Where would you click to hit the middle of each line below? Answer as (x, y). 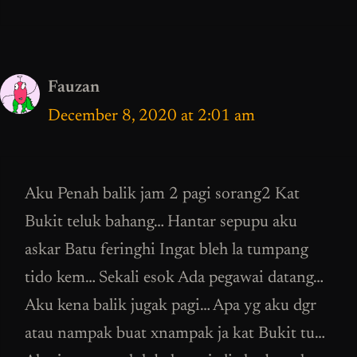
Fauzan (74, 88)
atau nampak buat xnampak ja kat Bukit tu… (175, 335)
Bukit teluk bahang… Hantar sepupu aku (161, 223)
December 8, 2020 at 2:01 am (151, 116)
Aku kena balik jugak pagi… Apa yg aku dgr (171, 307)
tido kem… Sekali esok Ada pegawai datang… (174, 279)
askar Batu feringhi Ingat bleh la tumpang (167, 251)
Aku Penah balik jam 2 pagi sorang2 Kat (162, 195)
